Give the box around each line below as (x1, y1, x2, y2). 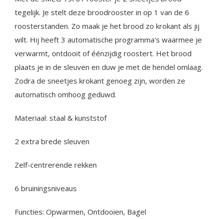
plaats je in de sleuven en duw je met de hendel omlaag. (15, 62, 203, 72)
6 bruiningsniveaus (15, 183, 77, 194)
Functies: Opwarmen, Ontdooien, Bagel (15, 207, 146, 217)
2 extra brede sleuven (15, 136, 89, 147)
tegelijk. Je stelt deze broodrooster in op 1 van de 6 (15, 7, 189, 18)
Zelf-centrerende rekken (15, 160, 97, 170)
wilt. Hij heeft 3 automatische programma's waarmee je (15, 35, 202, 45)
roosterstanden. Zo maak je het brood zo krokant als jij (15, 21, 199, 31)
